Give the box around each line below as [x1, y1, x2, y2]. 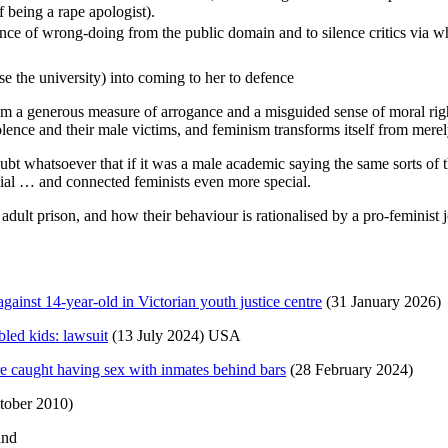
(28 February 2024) [286, 361, 413, 379]
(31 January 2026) [322, 293, 441, 311]
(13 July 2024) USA [108, 327, 241, 345]
